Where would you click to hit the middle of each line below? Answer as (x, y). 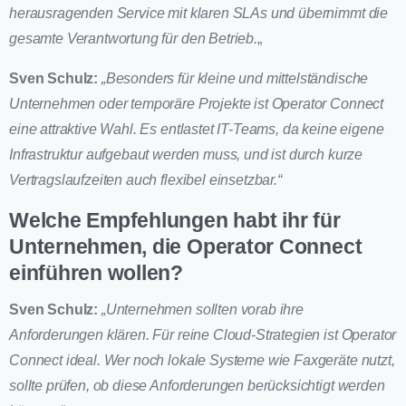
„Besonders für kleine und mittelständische (235, 79)
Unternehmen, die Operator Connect (186, 247)
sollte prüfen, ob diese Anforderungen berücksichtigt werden (197, 386)
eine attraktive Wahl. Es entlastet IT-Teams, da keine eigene (197, 130)
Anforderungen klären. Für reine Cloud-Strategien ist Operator (203, 335)
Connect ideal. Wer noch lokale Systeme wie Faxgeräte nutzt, (202, 361)
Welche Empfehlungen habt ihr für (175, 221)
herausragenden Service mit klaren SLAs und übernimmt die (199, 14)
